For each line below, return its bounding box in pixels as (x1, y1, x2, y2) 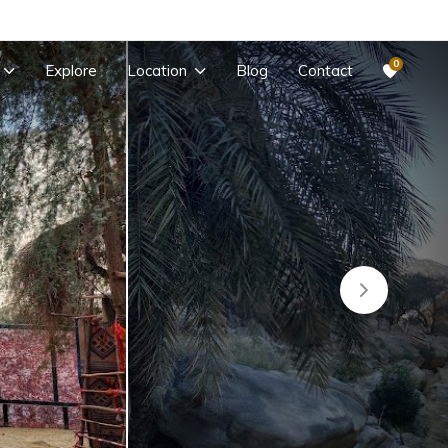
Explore (45, 60, 97, 80)
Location (127, 60, 187, 80)
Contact (298, 60, 353, 80)
